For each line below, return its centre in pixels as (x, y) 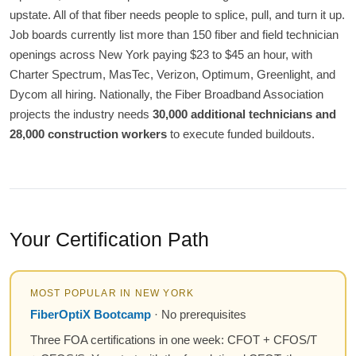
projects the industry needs (81, 114)
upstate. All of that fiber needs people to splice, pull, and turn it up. (177, 15)
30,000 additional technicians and (244, 114)
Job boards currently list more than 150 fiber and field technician (174, 35)
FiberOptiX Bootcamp (90, 314)
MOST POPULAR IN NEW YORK (112, 293)
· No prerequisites (198, 314)
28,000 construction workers (88, 134)
